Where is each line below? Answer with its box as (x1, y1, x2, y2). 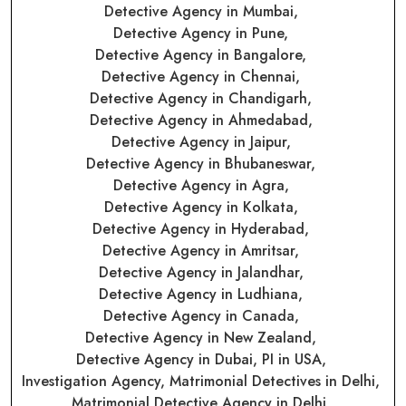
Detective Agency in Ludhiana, (99, 283, 307, 304)
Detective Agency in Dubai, (75, 348, 262, 370)
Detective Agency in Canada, (102, 304, 304, 326)
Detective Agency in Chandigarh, (90, 87, 316, 109)
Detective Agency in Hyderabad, (92, 217, 314, 239)
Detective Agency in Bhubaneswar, (86, 152, 320, 174)
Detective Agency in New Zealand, (85, 326, 321, 348)
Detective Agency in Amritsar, (102, 239, 304, 261)
